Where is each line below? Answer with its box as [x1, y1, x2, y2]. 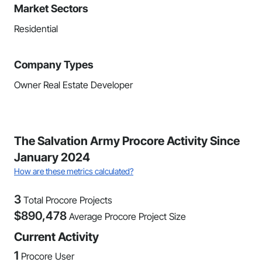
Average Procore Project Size [69, 211, 186, 222]
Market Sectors [14, 2, 88, 15]
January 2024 [14, 150, 90, 164]
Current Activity [14, 230, 99, 244]
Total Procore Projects [23, 194, 112, 206]
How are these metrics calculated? [14, 166, 133, 176]
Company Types [14, 58, 94, 71]
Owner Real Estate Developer [14, 79, 133, 91]
